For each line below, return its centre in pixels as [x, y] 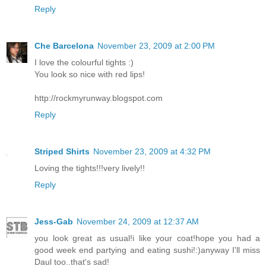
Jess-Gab [54, 221]
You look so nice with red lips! [90, 74]
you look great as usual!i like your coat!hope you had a [147, 238]
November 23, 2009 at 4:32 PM [152, 151]
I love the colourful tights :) [84, 62]
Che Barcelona [64, 45]
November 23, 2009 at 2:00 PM [156, 45]
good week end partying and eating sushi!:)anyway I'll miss [147, 250]
